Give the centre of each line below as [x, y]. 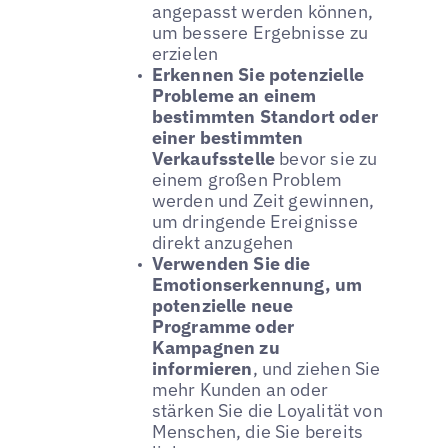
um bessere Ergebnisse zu [259, 32]
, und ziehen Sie [316, 368]
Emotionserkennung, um [257, 284]
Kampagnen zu [215, 347]
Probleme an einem [234, 95]
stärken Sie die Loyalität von [267, 410]
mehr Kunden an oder [240, 389]
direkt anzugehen [222, 242]
